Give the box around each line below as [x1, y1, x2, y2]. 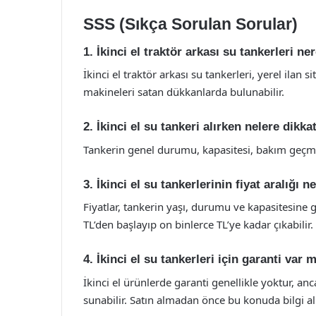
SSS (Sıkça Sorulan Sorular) [83, 15, 298, 33]
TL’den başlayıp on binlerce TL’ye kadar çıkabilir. [83, 217, 313, 231]
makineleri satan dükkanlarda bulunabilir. [83, 85, 284, 99]
